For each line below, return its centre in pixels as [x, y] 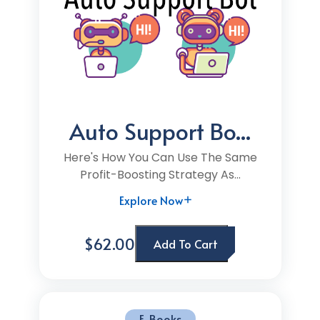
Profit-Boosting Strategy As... [160, 175]
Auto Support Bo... [160, 131]
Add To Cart [185, 244]
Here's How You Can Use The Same [160, 157]
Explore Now [151, 200]
